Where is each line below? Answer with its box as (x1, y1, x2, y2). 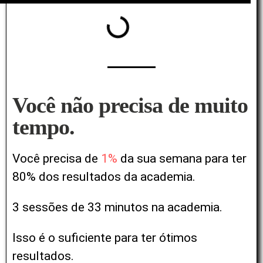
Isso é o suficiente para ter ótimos (12, 231, 197, 245)
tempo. (12, 114, 75, 140)
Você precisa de (12, 151, 101, 166)
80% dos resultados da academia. (12, 170, 195, 184)
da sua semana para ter (117, 151, 247, 166)
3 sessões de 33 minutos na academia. (12, 200, 222, 215)
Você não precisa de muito (12, 93, 248, 118)
